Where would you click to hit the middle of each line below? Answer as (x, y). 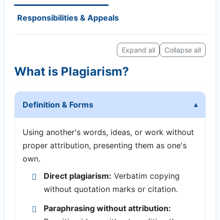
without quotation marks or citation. (111, 189)
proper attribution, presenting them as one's (105, 145)
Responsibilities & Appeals (68, 18)
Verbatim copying (146, 176)
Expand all (138, 50)
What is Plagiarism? (72, 71)
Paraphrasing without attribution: (108, 208)
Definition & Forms (58, 104)
